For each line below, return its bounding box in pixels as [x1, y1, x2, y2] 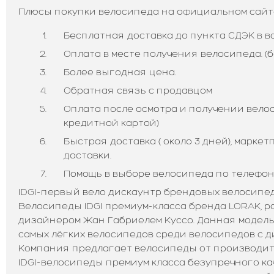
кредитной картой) [64, 116, 159, 128]
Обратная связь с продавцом [64, 84, 212, 96]
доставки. [64, 149, 111, 161]
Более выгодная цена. [64, 65, 176, 78]
